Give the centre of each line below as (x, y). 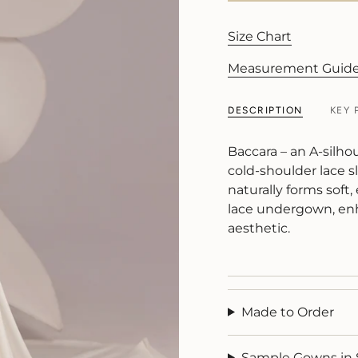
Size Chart (260, 36)
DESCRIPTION (265, 110)
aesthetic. (259, 228)
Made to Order (287, 312)
